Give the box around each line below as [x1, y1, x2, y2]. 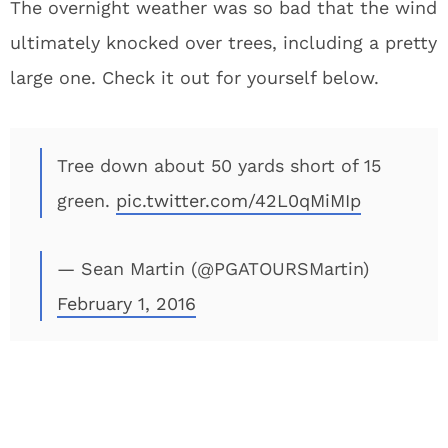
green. [57, 190, 116, 211]
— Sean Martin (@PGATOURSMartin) [57, 258, 369, 279]
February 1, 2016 [57, 293, 196, 314]
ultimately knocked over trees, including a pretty [10, 32, 437, 53]
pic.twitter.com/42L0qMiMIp [116, 190, 361, 211]
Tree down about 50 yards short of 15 [57, 155, 381, 176]
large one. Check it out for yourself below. [10, 67, 379, 88]
